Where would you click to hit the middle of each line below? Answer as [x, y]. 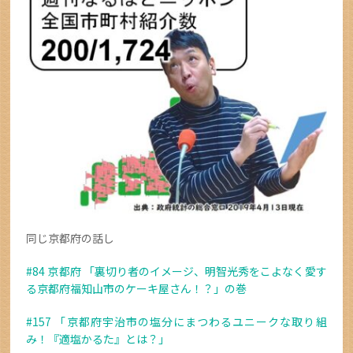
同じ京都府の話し [71, 238]
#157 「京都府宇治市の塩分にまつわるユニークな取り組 [176, 321]
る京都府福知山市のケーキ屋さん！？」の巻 [137, 288]
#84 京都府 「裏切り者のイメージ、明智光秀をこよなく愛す [176, 271]
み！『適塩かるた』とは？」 [98, 338]
